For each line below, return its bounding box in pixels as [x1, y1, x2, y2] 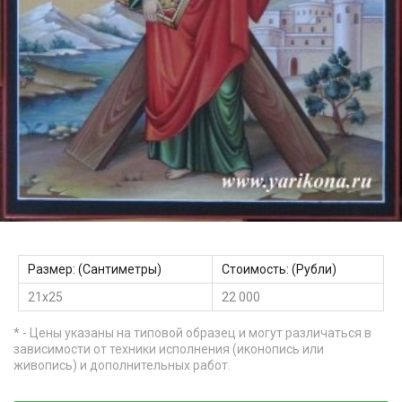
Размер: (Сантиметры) [28, 262, 162, 277]
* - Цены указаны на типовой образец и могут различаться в [13, 326, 371, 341]
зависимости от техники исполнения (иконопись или [13, 342, 324, 357]
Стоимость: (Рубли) [222, 262, 336, 277]
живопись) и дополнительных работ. [13, 358, 231, 373]
